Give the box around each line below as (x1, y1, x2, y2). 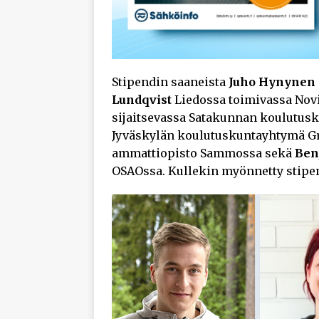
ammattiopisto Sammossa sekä (112, 145, 295, 160)
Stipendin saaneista (112, 74, 229, 89)
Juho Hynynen (229, 74, 315, 89)
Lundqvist (112, 92, 172, 107)
